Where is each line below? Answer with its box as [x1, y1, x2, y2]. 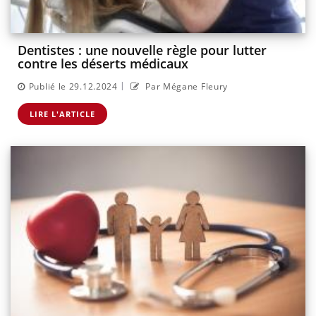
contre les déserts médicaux [18, 55, 192, 73]
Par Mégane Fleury [142, 80, 229, 92]
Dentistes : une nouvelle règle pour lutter [18, 42, 267, 59]
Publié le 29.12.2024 [28, 80, 118, 92]
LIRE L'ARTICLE [30, 108, 95, 119]
